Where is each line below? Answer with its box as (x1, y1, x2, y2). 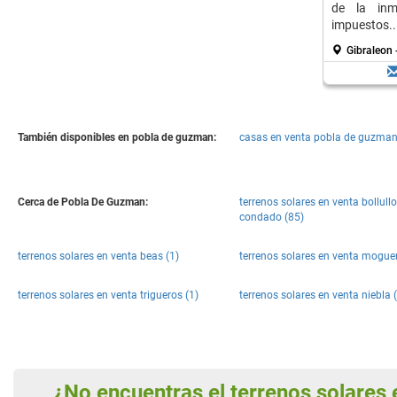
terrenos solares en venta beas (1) (18, 250, 179, 262)
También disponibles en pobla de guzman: (18, 131, 216, 144)
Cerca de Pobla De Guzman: (18, 196, 148, 208)
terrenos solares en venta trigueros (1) (18, 289, 198, 301)
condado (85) (239, 211, 304, 223)
